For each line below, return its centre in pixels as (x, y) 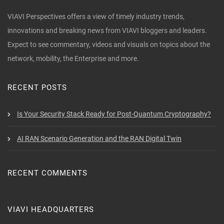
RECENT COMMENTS (47, 173)
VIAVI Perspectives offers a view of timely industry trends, (96, 17)
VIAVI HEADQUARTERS (51, 210)
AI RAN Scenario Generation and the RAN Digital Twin (99, 139)
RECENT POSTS (37, 88)
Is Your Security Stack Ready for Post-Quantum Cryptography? (114, 114)
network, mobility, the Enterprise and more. (73, 59)
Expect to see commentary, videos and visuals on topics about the (109, 45)
